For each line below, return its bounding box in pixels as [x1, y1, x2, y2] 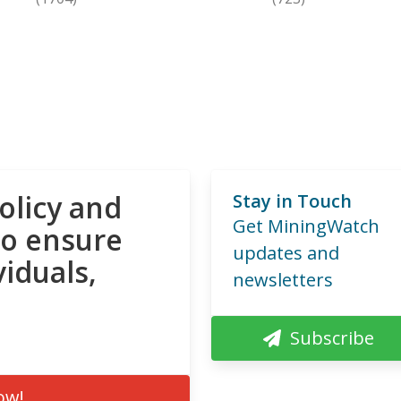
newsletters [233, 267, 333, 292]
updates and [233, 240, 339, 265]
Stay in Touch [233, 188, 352, 213]
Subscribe [290, 325, 374, 350]
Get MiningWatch [233, 213, 380, 238]
